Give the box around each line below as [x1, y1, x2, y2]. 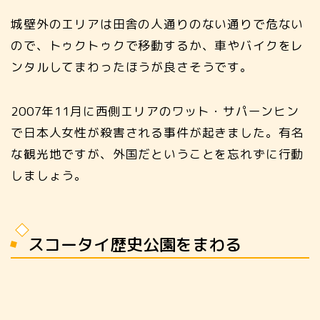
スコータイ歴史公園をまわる [28, 233, 241, 256]
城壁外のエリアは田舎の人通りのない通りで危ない [11, 15, 304, 32]
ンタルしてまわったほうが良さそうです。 [11, 58, 253, 75]
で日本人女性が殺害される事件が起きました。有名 [11, 124, 304, 141]
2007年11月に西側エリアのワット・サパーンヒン [11, 102, 299, 119]
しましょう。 [11, 166, 88, 184]
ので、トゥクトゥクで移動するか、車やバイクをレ [11, 36, 304, 54]
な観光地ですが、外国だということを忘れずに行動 [11, 145, 304, 162]
